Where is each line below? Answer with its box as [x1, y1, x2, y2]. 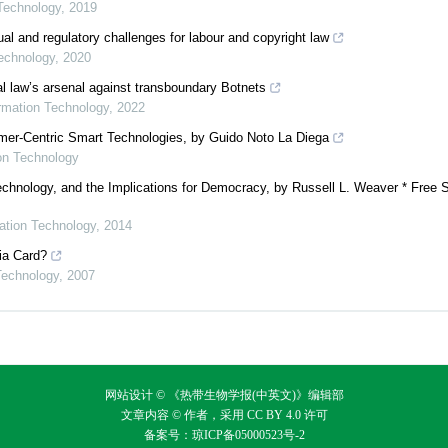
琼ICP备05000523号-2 [191, 428, 305, 442]
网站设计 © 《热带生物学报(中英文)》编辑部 [104, 388, 344, 402]
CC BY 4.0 [243, 408, 301, 422]
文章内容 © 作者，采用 [120, 408, 244, 422]
